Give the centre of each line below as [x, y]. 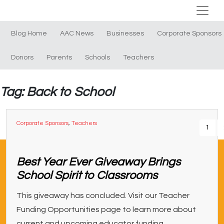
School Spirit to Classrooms [87, 175]
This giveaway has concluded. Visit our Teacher [103, 195]
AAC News [77, 33]
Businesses [125, 33]
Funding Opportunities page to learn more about [106, 209]
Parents [59, 57]
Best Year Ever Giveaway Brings [98, 162]
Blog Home [29, 33]
